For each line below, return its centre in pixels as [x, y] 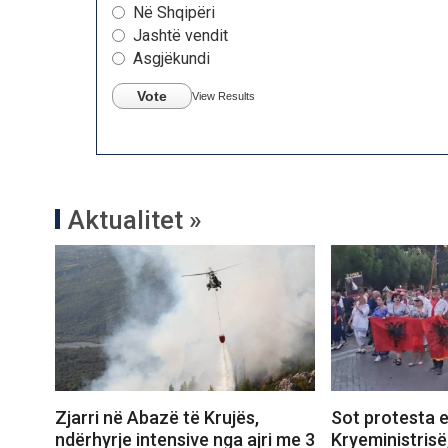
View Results [223, 96]
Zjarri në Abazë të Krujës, [157, 418]
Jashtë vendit [180, 36]
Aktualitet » [135, 220]
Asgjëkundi [171, 59]
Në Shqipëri [174, 13]
